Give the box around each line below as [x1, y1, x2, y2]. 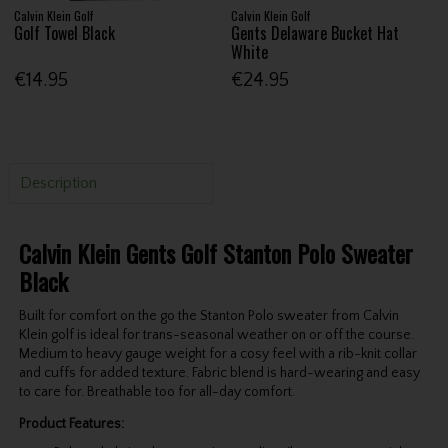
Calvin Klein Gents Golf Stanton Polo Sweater [18, 234, 413, 271]
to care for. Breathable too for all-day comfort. [18, 383, 295, 400]
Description [19, 173, 97, 192]
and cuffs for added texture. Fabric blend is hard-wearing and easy [18, 364, 420, 381]
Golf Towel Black [14, 20, 116, 45]
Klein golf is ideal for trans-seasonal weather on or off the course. [18, 326, 414, 343]
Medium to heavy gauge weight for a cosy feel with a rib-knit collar [18, 345, 417, 362]
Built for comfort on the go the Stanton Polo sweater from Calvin [18, 307, 399, 324]
